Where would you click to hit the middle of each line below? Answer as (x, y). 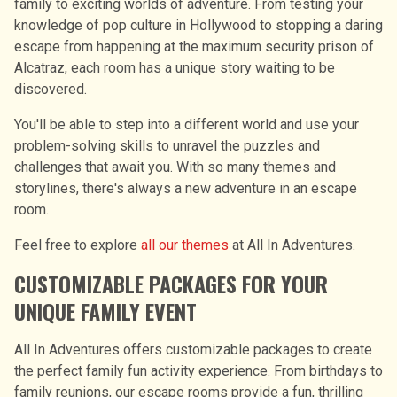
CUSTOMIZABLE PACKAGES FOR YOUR (171, 283)
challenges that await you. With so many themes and (175, 167)
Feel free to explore (78, 245)
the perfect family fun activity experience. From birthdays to (198, 370)
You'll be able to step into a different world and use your (187, 124)
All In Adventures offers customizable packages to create (193, 349)
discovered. (51, 89)
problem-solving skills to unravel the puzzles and (167, 145)
